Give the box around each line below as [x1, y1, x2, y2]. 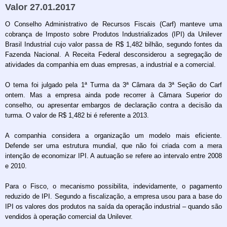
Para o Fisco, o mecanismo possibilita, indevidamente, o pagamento [5, 182, 222, 190]
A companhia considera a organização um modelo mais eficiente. [5, 132, 222, 139]
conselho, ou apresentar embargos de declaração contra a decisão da [5, 101, 222, 109]
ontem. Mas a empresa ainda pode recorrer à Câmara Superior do [5, 91, 222, 99]
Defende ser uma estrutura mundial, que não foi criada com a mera [5, 142, 222, 149]
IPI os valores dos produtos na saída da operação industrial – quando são [5, 203, 222, 210]
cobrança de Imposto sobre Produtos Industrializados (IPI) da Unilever [5, 30, 222, 38]
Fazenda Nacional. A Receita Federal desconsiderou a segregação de [5, 51, 222, 58]
